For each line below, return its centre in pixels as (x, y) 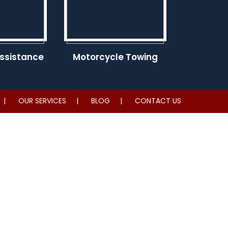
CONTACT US (158, 101)
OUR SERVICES (42, 101)
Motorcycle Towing (116, 57)
